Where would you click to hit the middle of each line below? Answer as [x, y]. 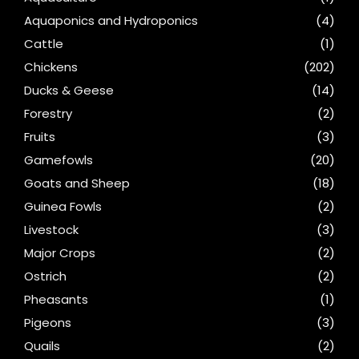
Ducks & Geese [69, 90]
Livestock [51, 229]
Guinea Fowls [63, 206]
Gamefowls [58, 159]
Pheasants [56, 299]
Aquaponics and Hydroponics [111, 20]
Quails [42, 345]
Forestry [48, 113]
